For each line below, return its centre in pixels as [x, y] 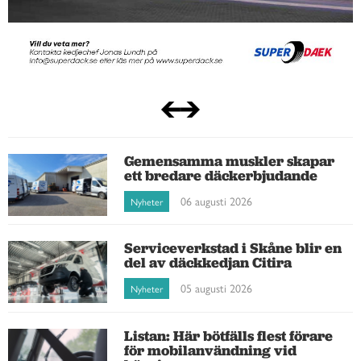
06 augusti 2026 [217, 200]
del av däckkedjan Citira [208, 263]
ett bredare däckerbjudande [221, 175]
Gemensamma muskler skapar [230, 160]
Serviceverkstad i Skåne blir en [233, 248]
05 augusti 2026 [217, 288]
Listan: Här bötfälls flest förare [229, 336]
